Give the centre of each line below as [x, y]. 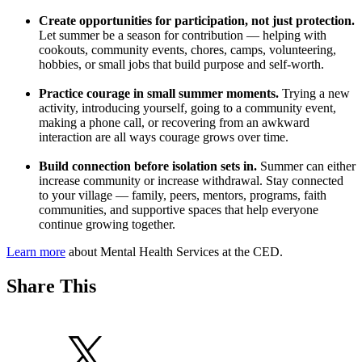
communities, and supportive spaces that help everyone [179, 210]
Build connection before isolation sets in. [149, 166]
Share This [51, 286]
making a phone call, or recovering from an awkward [174, 123]
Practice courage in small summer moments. [160, 94]
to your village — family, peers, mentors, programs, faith [183, 196]
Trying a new [316, 94]
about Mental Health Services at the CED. [174, 252]
